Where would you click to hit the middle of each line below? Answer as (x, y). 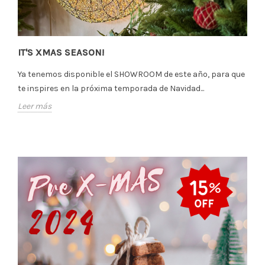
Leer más (35, 106)
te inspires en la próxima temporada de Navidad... (111, 88)
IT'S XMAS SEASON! (61, 52)
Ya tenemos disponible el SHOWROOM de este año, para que (131, 74)
